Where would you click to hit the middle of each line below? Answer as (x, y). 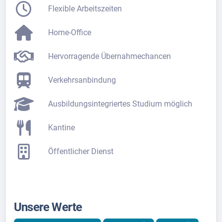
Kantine (62, 128)
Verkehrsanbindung (82, 80)
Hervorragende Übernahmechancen (110, 56)
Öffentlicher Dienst (81, 152)
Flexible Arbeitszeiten (85, 9)
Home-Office (70, 33)
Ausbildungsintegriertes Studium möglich (120, 104)
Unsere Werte (48, 207)
